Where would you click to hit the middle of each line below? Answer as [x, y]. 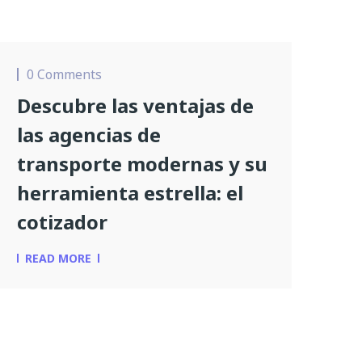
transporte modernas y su [142, 164]
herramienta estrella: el [130, 193]
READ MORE [58, 258]
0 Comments [64, 74]
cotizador [62, 222]
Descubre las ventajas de [135, 105]
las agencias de [89, 135]
